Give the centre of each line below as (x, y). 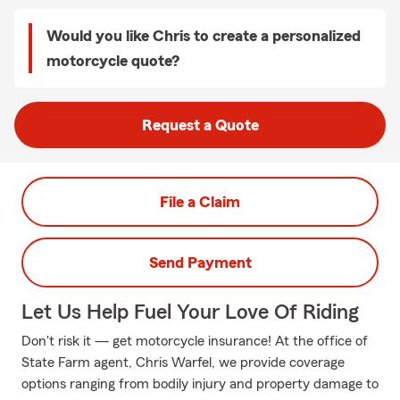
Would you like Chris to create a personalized (204, 36)
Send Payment (200, 262)
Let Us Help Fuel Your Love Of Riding (190, 312)
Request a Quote (200, 125)
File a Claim (200, 202)
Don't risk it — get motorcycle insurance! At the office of (195, 341)
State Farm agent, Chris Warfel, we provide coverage (183, 362)
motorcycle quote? (113, 61)
